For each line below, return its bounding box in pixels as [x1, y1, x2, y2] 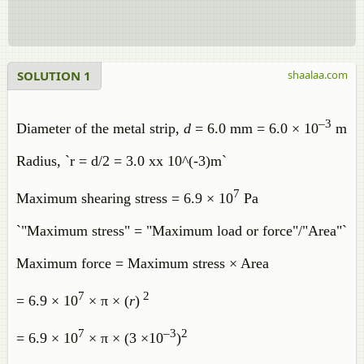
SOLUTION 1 [17, 67, 91, 84]
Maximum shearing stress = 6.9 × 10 [16, 190, 233, 206]
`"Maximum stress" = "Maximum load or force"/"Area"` [16, 223, 347, 239]
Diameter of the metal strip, [16, 120, 184, 136]
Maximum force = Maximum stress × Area [16, 255, 269, 271]
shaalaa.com [288, 67, 348, 82]
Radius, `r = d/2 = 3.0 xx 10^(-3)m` [16, 153, 227, 169]
